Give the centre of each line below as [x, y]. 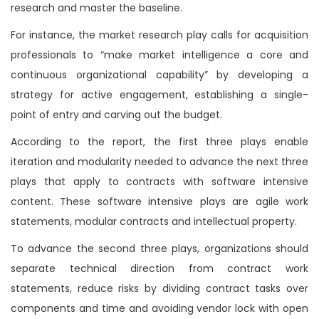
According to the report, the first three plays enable [159, 142]
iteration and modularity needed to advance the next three [159, 162]
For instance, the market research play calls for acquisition [159, 35]
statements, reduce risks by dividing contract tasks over [159, 289]
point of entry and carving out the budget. [116, 115]
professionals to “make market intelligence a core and [159, 55]
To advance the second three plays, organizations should [159, 249]
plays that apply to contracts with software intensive [159, 182]
